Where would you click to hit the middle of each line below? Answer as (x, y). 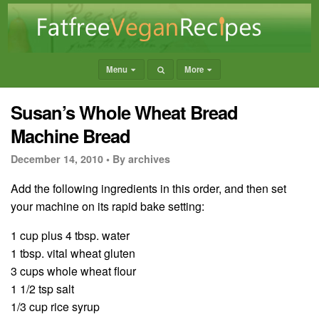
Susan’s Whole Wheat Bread (124, 112)
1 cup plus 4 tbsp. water (70, 235)
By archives (141, 158)
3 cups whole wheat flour (73, 271)
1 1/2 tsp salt (42, 288)
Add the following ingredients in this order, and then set (148, 188)
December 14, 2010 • (60, 158)
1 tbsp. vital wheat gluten (73, 253)
